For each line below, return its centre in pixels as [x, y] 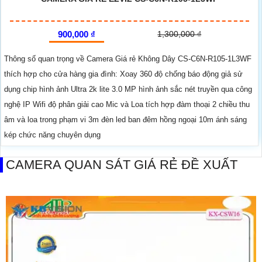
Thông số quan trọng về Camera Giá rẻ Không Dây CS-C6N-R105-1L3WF [128, 58]
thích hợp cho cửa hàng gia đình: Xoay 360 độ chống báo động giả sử [123, 74]
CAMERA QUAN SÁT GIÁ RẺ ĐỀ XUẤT [122, 164]
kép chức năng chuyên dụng [52, 135]
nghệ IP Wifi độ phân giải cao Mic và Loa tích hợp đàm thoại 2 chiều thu [127, 104]
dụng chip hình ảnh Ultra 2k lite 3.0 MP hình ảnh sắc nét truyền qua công [128, 89]
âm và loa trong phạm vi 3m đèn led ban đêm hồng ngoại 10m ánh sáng [125, 119]
